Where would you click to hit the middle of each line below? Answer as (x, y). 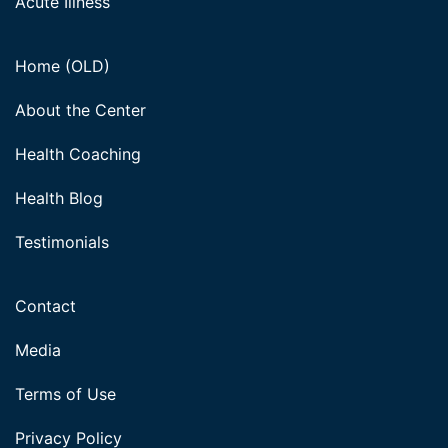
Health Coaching (78, 154)
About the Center (80, 110)
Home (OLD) (62, 66)
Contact (45, 306)
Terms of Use (65, 394)
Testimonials (62, 242)
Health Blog (59, 198)
